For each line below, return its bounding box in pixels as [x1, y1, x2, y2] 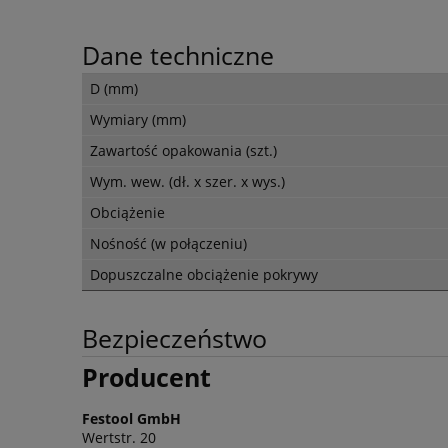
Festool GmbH [82, 408, 181, 428]
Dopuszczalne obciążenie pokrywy [90, 265, 318, 285]
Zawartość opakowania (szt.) [90, 141, 277, 161]
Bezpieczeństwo [82, 321, 267, 356]
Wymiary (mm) [90, 110, 186, 130]
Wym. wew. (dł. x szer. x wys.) [90, 172, 285, 192]
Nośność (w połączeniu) [90, 234, 247, 254]
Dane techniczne [82, 38, 274, 73]
